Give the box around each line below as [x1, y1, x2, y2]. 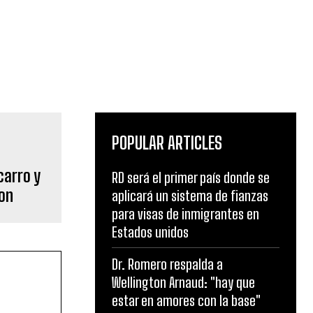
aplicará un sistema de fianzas [112, 187, 268, 205]
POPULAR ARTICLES [112, 133, 222, 154]
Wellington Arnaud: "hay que [112, 274, 255, 291]
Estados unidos [112, 224, 189, 241]
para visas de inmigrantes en [112, 205, 259, 223]
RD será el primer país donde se [112, 169, 270, 187]
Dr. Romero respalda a [112, 256, 223, 273]
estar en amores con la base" [112, 292, 261, 310]
